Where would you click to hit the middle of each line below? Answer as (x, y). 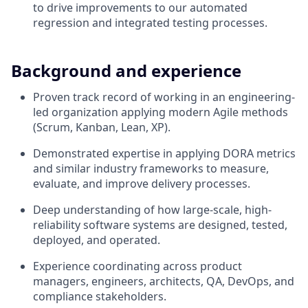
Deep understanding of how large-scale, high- (152, 209)
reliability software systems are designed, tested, (160, 224)
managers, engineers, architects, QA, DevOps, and (164, 281)
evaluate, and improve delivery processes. (142, 183)
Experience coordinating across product (137, 266)
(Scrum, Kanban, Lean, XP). (102, 127)
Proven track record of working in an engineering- (164, 97)
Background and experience (126, 70)
